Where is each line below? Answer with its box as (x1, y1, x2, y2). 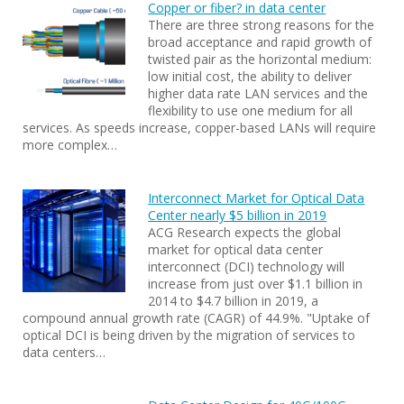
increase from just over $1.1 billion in (148, 275, 363, 292)
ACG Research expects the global (148, 224, 342, 241)
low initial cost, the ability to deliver (148, 68, 353, 85)
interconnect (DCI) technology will (148, 258, 345, 275)
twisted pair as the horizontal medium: (148, 50, 372, 68)
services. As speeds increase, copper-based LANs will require (23, 119, 376, 136)
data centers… (23, 344, 106, 361)
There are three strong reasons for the (148, 16, 375, 33)
